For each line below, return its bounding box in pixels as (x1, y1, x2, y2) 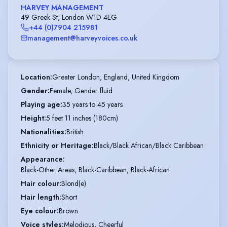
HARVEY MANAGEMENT (21, 3, 103, 13)
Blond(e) (61, 178, 86, 188)
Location (21, 71, 50, 82)
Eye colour (21, 205, 57, 216)
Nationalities (21, 126, 64, 137)
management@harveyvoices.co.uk (27, 32, 137, 43)
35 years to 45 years (62, 99, 123, 109)
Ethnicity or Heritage (21, 140, 92, 150)
